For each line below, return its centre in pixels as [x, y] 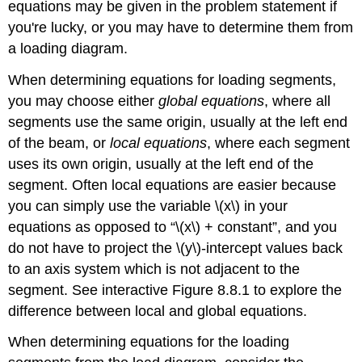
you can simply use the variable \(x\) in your [148, 206]
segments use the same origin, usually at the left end [178, 122]
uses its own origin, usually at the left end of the [161, 164]
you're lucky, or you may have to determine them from [181, 27]
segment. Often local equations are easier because [173, 185]
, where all [298, 101]
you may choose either [84, 101]
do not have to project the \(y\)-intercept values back [176, 248]
